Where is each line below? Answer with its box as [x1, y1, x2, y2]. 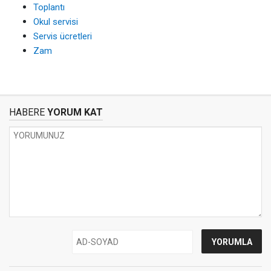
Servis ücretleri [33, 30, 92, 42]
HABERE [9, 106, 45, 118]
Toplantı [33, 1, 65, 13]
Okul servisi [33, 16, 78, 27]
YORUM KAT [45, 106, 103, 118]
